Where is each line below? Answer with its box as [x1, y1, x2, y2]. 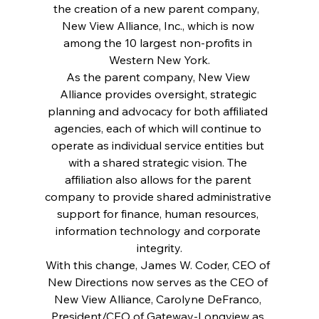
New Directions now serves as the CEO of [48, 274, 271, 289]
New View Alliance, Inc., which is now [61, 18, 257, 33]
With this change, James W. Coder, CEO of [46, 257, 273, 272]
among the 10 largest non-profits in [63, 35, 256, 50]
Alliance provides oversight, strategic [59, 86, 259, 101]
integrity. [136, 240, 182, 255]
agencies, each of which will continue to [54, 120, 265, 135]
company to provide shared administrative [44, 189, 274, 204]
